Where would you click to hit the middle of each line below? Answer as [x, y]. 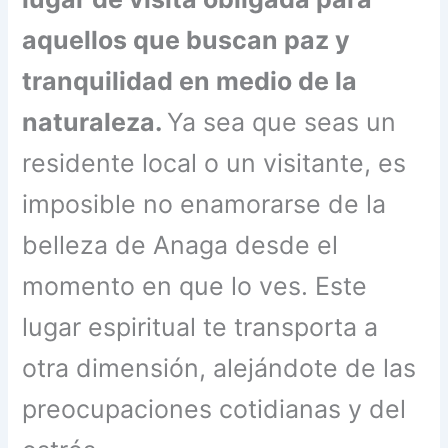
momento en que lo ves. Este [195, 286]
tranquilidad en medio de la [190, 81]
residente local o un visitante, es [214, 163]
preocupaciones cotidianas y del [214, 409]
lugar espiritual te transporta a [200, 327]
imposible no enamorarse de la [204, 204]
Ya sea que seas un [282, 122]
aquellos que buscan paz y [186, 40]
